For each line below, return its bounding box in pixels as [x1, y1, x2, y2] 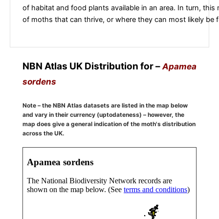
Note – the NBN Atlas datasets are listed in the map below [22, 101, 188, 109]
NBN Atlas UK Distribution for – [22, 60, 162, 72]
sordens [22, 76, 56, 87]
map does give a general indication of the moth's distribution [22, 120, 196, 128]
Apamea [162, 61, 197, 71]
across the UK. [22, 129, 65, 137]
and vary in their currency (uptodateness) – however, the [22, 110, 184, 118]
